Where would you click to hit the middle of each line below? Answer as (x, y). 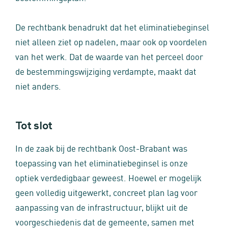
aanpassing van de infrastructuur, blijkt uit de (102, 207)
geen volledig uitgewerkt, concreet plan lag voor (106, 192)
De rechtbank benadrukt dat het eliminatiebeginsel (112, 26)
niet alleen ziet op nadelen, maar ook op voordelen (111, 41)
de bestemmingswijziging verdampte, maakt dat (106, 71)
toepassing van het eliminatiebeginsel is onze (102, 162)
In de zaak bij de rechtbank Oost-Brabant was (101, 148)
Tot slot (34, 126)
